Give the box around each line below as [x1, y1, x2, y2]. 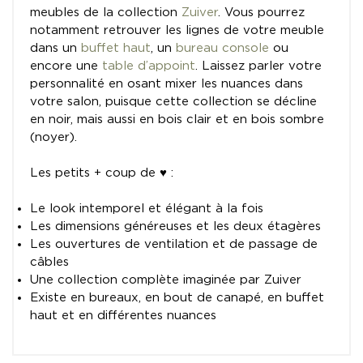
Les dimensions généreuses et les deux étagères [30, 220, 325, 233]
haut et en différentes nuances [30, 310, 216, 322]
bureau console [176, 42, 269, 55]
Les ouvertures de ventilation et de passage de [30, 238, 318, 251]
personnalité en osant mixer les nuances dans [30, 78, 303, 91]
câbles [30, 256, 73, 269]
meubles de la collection [30, 6, 181, 19]
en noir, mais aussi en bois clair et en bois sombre [30, 113, 324, 126]
